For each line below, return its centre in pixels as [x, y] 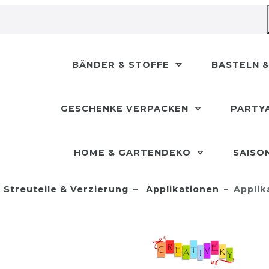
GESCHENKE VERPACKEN [126, 109]
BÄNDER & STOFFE [122, 65]
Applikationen [181, 189]
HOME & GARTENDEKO [134, 153]
